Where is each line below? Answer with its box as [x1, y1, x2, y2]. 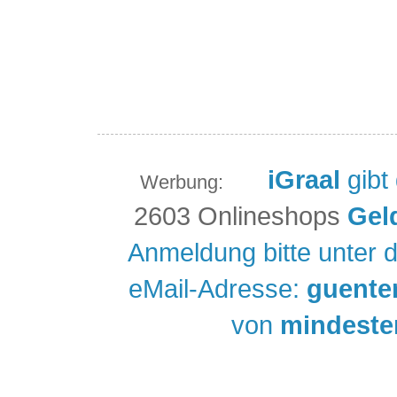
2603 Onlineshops [134, 201, 340, 231]
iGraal [268, 165, 340, 195]
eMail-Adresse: [128, 274, 307, 304]
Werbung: [140, 171, 261, 194]
